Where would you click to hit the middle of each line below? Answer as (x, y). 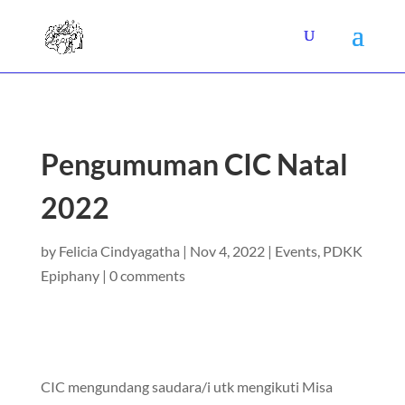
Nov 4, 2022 (227, 251)
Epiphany (70, 275)
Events (296, 251)
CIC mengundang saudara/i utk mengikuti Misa (186, 386)
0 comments (147, 275)
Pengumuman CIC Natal (194, 164)
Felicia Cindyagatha (119, 251)
